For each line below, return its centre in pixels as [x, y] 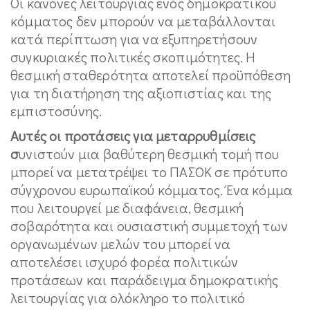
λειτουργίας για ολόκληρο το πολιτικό [128, 297]
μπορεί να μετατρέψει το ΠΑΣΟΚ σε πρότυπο [149, 171]
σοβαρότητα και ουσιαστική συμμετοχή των [149, 225]
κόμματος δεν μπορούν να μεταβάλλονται [143, 20]
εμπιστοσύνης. [56, 110]
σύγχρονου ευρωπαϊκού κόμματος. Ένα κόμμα [152, 189]
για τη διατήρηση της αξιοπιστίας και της [141, 92]
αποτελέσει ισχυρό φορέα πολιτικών [124, 261]
